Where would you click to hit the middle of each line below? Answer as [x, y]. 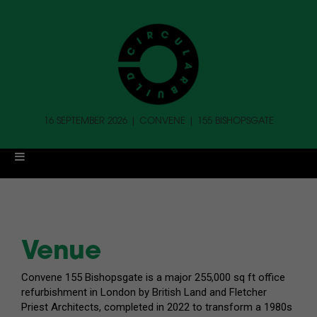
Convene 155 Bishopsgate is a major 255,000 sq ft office [153, 277]
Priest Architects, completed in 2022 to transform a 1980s [157, 307]
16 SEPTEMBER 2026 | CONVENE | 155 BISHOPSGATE [158, 120]
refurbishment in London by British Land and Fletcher [144, 292]
